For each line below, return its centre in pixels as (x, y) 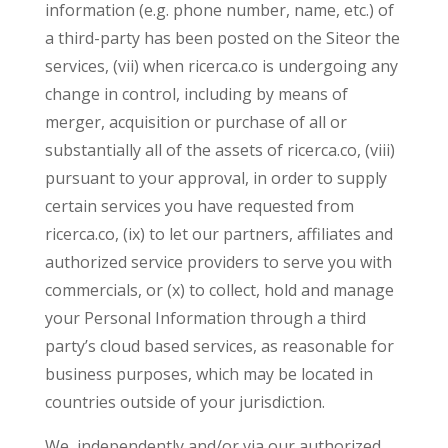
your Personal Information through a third (205, 318)
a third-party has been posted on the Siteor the (222, 38)
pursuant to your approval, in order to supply (215, 178)
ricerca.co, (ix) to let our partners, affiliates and (218, 234)
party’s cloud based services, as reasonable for (219, 346)
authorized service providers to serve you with (218, 262)
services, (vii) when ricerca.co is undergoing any (221, 66)
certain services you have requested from (199, 206)
